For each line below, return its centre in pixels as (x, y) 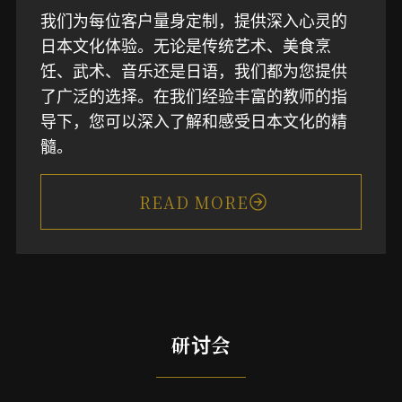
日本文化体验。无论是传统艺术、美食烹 (185, 44)
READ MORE (193, 201)
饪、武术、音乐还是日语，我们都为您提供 (193, 70)
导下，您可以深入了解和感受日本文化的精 (193, 120)
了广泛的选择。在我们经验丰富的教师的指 (193, 95)
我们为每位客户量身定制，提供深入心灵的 (193, 19)
